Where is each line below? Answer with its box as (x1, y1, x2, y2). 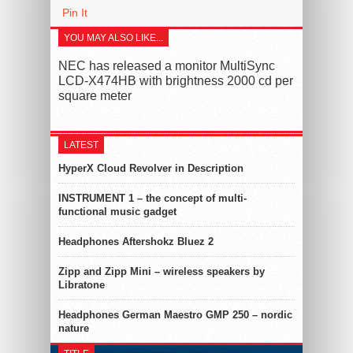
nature (58, 321, 89, 334)
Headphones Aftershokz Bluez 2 (58, 235, 214, 247)
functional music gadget (58, 205, 176, 217)
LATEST (64, 139, 98, 150)
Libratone (58, 278, 105, 291)
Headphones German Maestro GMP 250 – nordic (58, 308, 292, 321)
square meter (58, 88, 132, 102)
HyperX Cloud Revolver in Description (58, 162, 243, 174)
